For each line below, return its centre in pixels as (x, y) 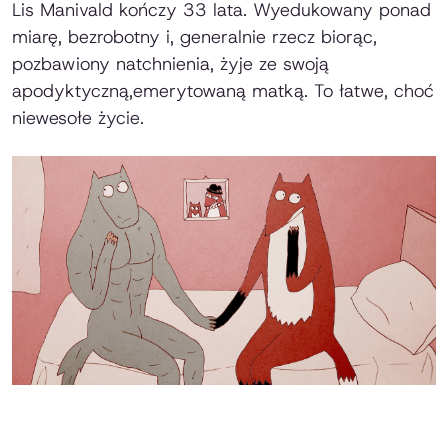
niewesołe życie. (78, 118)
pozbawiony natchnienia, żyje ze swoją (170, 64)
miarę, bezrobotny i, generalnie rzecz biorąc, (194, 37)
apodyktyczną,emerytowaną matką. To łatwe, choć (223, 91)
